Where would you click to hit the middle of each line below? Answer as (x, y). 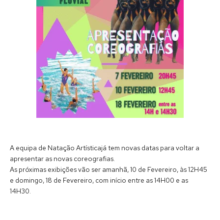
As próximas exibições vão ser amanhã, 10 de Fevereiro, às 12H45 (109, 169)
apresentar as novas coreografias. (62, 158)
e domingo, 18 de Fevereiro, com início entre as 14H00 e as (99, 180)
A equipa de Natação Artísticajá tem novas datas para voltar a (105, 148)
